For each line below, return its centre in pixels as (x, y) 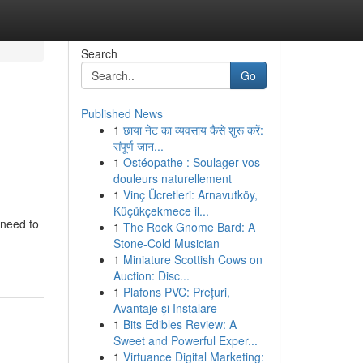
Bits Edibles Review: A (179, 324)
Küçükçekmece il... (161, 211)
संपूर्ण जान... (138, 146)
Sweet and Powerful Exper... (185, 340)
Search (99, 53)
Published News (122, 113)
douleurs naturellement (172, 178)
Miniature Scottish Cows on (192, 259)
